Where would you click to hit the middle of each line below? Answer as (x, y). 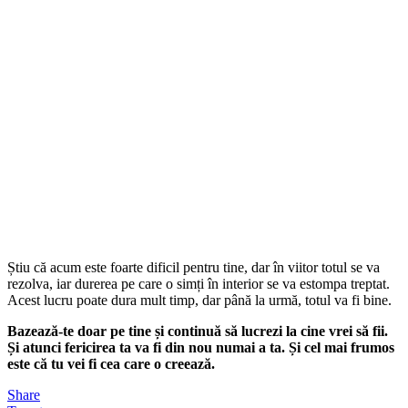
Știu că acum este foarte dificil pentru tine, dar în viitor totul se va (194, 268)
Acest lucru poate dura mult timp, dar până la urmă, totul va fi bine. (199, 301)
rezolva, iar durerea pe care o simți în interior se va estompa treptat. (199, 284)
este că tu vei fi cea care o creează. (111, 364)
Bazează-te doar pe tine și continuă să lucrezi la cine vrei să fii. (198, 331)
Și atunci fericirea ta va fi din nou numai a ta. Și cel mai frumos (201, 348)
